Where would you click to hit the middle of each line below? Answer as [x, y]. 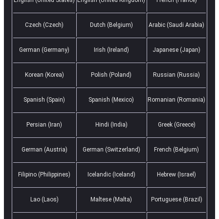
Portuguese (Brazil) [176, 199]
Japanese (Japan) [176, 50]
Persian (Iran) [44, 124]
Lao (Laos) [44, 199]
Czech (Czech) [44, 25]
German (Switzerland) [111, 149]
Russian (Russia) [176, 75]
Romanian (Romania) [176, 99]
